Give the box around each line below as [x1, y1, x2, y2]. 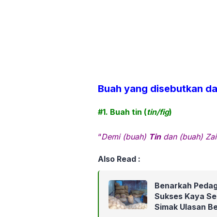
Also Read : [98, 154, 140, 164]
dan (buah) [161, 132, 203, 142]
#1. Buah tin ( [98, 107, 147, 117]
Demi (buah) [101, 132, 149, 142]
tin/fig [147, 107, 169, 117]
